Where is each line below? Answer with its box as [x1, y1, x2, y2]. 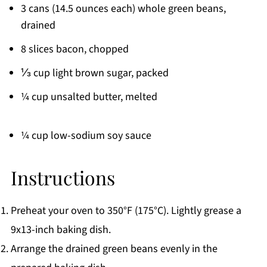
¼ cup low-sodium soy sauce [20, 128, 151, 144]
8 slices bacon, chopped [20, 42, 129, 57]
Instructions [10, 164, 115, 191]
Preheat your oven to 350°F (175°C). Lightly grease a [10, 203, 241, 219]
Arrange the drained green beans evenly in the [10, 241, 218, 257]
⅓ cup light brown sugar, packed [20, 66, 169, 81]
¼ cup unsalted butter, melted [20, 89, 157, 105]
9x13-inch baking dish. [10, 222, 111, 238]
